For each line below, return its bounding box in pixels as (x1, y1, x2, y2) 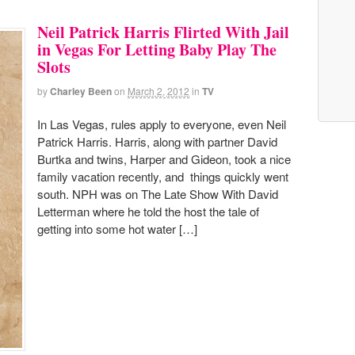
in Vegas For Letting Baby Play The (37, 37, 277, 61)
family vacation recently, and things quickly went (37, 167, 288, 185)
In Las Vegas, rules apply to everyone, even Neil (37, 115, 286, 132)
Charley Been (50, 83, 112, 98)
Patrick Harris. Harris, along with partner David (37, 132, 277, 150)
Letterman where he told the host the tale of (37, 202, 259, 219)
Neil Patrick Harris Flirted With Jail (37, 20, 289, 44)
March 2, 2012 (128, 83, 189, 97)
